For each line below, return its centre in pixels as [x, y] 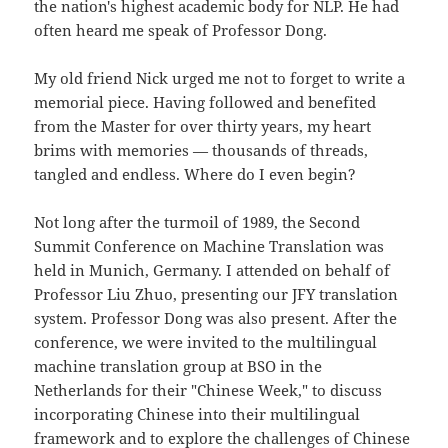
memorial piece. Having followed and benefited [205, 102]
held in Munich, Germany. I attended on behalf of [212, 270]
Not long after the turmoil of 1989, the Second [197, 222]
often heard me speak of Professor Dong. [181, 30]
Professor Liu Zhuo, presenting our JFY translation [216, 294]
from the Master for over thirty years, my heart [203, 126]
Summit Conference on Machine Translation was [209, 246]
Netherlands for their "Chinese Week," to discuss [208, 390]
